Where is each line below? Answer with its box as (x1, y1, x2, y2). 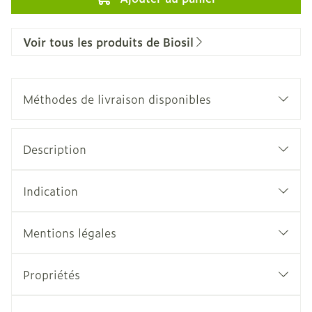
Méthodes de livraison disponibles (23, 91, 211, 107)
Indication (23, 182, 78, 199)
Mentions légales (23, 224, 116, 241)
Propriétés (23, 266, 80, 283)
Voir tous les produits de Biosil (23, 33, 194, 50)
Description (23, 141, 86, 157)
